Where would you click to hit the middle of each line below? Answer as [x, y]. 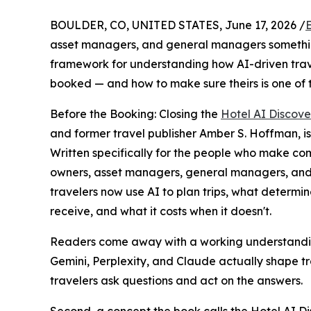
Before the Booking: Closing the [135, 114]
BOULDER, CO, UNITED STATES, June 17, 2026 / [178, 25]
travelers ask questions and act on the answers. [176, 281]
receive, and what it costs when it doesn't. [161, 211]
